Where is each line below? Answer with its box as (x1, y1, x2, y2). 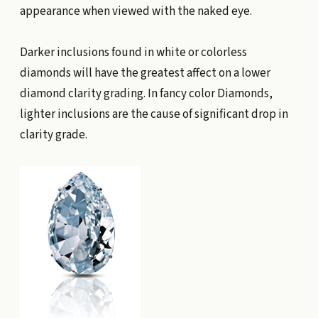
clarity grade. (19, 126, 87, 143)
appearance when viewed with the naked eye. (19, 2, 252, 20)
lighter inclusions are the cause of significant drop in (19, 105, 288, 123)
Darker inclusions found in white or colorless (19, 43, 247, 61)
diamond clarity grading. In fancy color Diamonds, (19, 84, 273, 102)
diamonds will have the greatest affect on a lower (19, 64, 270, 82)
